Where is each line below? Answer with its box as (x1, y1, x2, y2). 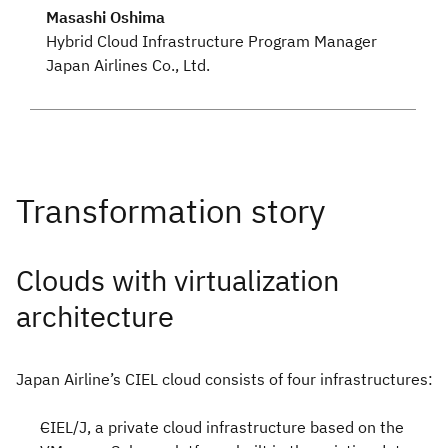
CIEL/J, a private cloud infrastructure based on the (40, 416, 404, 437)
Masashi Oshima (46, 6, 165, 27)
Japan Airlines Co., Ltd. (46, 54, 210, 75)
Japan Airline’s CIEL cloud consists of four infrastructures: (16, 368, 433, 389)
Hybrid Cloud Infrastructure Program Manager (46, 30, 377, 51)
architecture (16, 297, 174, 335)
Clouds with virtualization (16, 261, 339, 299)
